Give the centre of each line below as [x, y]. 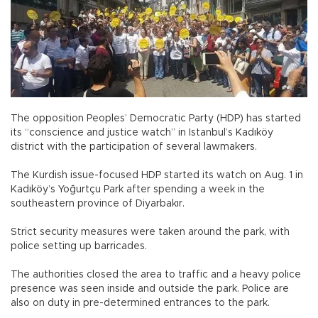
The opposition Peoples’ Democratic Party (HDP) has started [156, 118]
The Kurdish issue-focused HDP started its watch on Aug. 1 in [157, 175]
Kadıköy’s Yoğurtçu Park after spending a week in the [138, 189]
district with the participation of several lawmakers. [135, 147]
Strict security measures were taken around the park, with [150, 232]
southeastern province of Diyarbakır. [99, 203]
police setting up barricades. [79, 246]
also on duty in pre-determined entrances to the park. [142, 303]
